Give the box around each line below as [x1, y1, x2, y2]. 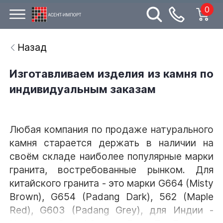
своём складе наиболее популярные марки [9, 150, 214, 163]
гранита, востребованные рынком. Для [9, 164, 214, 176]
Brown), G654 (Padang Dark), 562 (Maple [9, 191, 214, 203]
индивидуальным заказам [9, 82, 156, 96]
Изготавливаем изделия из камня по [9, 67, 214, 80]
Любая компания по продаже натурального [9, 123, 214, 136]
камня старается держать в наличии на [9, 137, 214, 149]
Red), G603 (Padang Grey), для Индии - [9, 204, 214, 217]
